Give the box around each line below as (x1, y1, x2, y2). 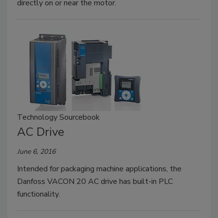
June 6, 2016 (17, 146, 55, 156)
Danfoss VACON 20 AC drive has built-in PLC (17, 176, 173, 187)
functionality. (17, 188, 60, 200)
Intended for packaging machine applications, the (17, 163, 182, 174)
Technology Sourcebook (17, 111, 100, 123)
